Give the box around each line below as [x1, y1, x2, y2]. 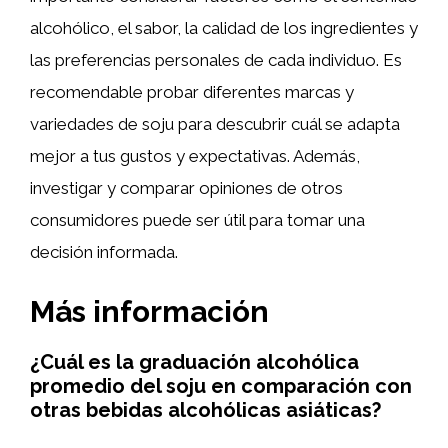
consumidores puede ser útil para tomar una [30, 210, 365, 230]
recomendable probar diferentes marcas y [30, 82, 354, 102]
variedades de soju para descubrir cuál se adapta [30, 114, 400, 134]
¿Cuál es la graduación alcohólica [30, 349, 359, 374]
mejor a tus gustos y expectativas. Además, [30, 146, 360, 166]
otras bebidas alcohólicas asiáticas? [30, 397, 381, 422]
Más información [30, 293, 269, 329]
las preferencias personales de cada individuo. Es [30, 50, 402, 70]
